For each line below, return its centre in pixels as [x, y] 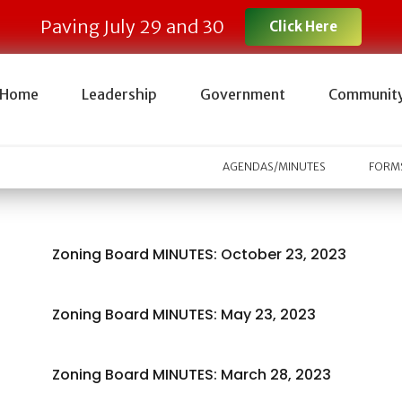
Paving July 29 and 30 [133, 26]
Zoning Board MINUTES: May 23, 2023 [184, 315]
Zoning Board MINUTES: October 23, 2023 [200, 254]
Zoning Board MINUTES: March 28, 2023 [192, 375]
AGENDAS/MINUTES [275, 167]
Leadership [119, 94]
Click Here [303, 26]
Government [242, 94]
